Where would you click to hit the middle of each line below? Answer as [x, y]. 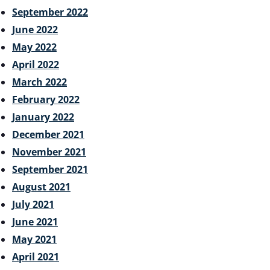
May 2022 [34, 47]
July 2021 [33, 204]
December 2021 [48, 134]
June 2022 [35, 29]
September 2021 [50, 169]
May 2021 [34, 239]
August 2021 [41, 187]
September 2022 [50, 12]
